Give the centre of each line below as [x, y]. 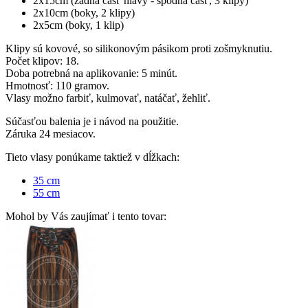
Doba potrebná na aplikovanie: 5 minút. [91, 73]
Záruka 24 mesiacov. [51, 133]
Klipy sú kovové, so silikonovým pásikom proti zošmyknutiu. [139, 48]
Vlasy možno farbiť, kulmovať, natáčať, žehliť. [108, 98]
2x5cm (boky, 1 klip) [78, 25]
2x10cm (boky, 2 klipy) [84, 12]
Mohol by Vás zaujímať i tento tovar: [86, 216]
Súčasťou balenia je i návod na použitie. [92, 121]
